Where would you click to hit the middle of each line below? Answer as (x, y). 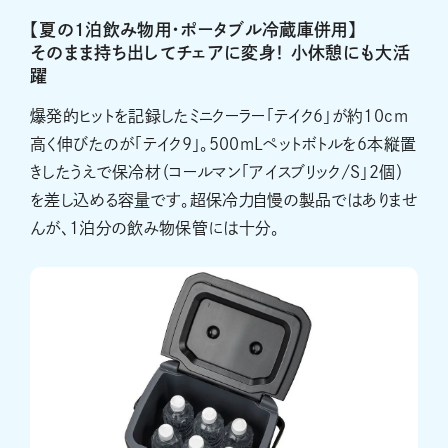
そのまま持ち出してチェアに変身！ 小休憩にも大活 (220, 53)
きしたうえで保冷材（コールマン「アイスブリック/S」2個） (217, 172)
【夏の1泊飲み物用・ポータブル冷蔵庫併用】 (194, 30)
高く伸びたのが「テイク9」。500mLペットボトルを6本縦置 (223, 144)
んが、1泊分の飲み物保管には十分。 (155, 228)
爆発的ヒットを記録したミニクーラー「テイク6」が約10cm (219, 116)
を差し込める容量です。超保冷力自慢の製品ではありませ (224, 200)
